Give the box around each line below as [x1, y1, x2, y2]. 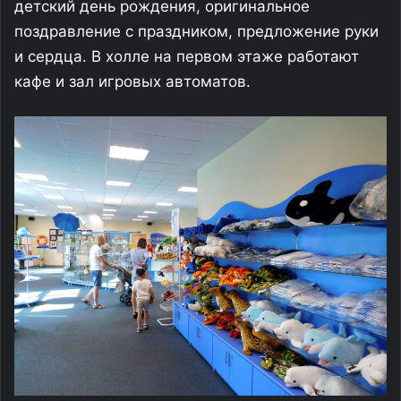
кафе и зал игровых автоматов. [14, 73, 251, 91]
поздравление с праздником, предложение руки [14, 22, 379, 41]
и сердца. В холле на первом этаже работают [14, 47, 359, 66]
